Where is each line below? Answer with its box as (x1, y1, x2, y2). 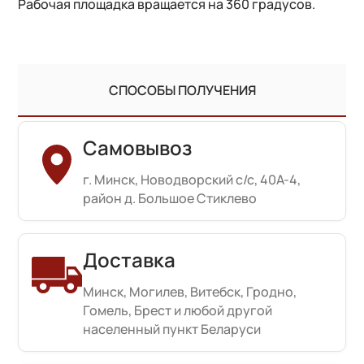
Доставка (83, 245, 176, 273)
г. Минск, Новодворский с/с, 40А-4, (83, 170, 301, 188)
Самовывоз (83, 133, 193, 161)
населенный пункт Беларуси (83, 319, 262, 338)
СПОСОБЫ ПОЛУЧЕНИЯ (108, 80, 256, 99)
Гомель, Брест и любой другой (83, 301, 273, 319)
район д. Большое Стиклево (83, 188, 258, 207)
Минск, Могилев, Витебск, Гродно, (83, 282, 297, 301)
